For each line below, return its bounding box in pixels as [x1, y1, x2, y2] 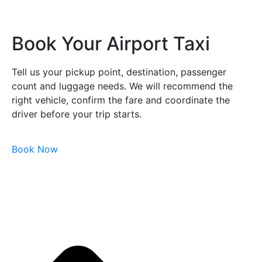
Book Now [12, 143, 58, 156]
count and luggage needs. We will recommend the [12, 80, 233, 92]
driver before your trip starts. [12, 108, 142, 120]
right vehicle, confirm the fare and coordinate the [12, 94, 230, 106]
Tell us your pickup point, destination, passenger [12, 66, 226, 78]
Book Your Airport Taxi [12, 32, 210, 56]
